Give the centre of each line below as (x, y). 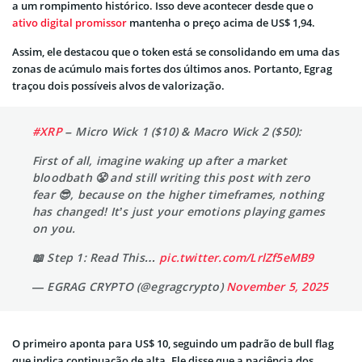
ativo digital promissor (69, 22)
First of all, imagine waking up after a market (160, 160)
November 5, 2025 (278, 286)
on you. (54, 228)
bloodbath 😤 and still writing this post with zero (171, 177)
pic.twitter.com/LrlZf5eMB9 (237, 257)
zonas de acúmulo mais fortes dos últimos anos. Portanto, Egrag (172, 68)
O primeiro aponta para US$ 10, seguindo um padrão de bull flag (173, 343)
